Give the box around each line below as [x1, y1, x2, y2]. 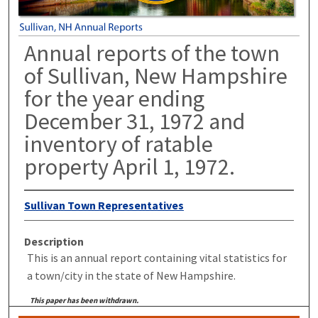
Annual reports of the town [23, 38, 280, 67]
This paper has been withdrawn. [30, 295, 139, 305]
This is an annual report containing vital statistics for [26, 250, 287, 265]
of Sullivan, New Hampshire [23, 61, 287, 90]
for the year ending [23, 84, 204, 113]
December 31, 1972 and [23, 106, 245, 136]
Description [23, 234, 84, 248]
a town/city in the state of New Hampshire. [26, 268, 236, 283]
